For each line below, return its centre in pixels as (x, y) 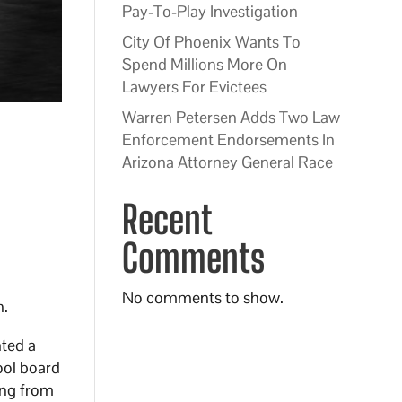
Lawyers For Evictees (194, 87)
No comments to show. (202, 297)
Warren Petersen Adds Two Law (231, 117)
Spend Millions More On (204, 64)
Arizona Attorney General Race (227, 162)
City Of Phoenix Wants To (211, 42)
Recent (166, 219)
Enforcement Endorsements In (228, 140)
